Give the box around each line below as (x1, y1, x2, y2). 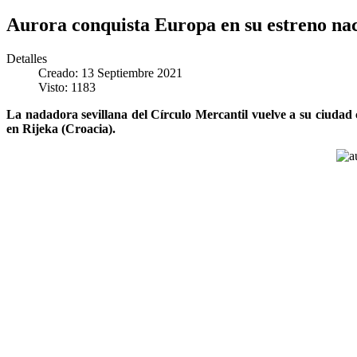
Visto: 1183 (38, 80, 96, 94)
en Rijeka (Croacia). (6, 121, 116, 135)
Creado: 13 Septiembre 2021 (38, 65, 182, 80)
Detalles (6, 51, 47, 65)
